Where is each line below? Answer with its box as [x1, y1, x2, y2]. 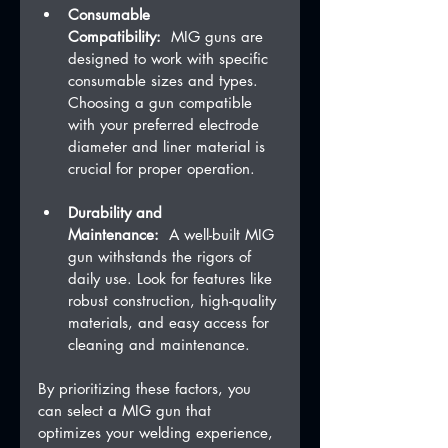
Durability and [68, 203, 167, 223]
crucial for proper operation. [68, 159, 255, 179]
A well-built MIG [159, 225, 279, 245]
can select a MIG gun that [38, 401, 216, 421]
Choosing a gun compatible [68, 93, 257, 113]
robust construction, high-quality [68, 291, 281, 311]
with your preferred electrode [68, 115, 264, 135]
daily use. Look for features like [68, 269, 277, 289]
